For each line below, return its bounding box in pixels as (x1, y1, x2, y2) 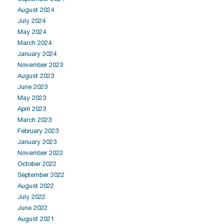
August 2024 (17, 6, 54, 13)
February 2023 (17, 127, 58, 134)
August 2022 (17, 182, 54, 189)
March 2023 (17, 116, 51, 123)
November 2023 (17, 61, 63, 68)
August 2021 (17, 215, 54, 222)
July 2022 (17, 193, 45, 200)
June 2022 (17, 204, 47, 211)
